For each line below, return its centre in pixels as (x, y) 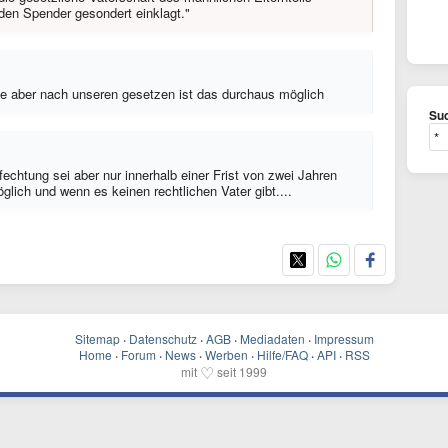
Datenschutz (162, 338)
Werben (226, 354)
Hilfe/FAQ (282, 354)
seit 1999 (240, 371)
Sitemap (97, 338)
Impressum (343, 338)
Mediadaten (272, 338)
